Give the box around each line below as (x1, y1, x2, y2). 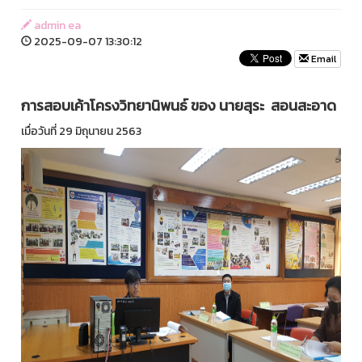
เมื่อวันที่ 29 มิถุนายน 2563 (21, 123, 141, 140)
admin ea (32, 17, 81, 34)
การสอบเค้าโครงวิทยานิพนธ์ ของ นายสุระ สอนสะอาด (21, 95, 336, 116)
